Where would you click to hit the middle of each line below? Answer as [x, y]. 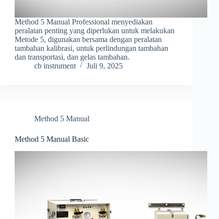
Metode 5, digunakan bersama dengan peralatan [88, 40]
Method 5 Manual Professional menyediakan [84, 22]
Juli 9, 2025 [105, 66]
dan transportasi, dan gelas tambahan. [72, 57]
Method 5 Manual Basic [52, 139]
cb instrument [55, 66]
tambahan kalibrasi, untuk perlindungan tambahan [91, 48]
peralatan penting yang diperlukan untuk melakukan [95, 31]
